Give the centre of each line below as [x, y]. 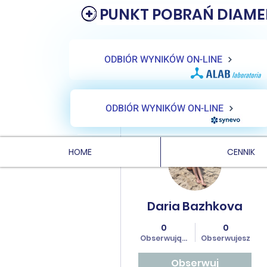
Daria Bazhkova [195, 206]
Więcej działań [172, 134]
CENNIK [241, 152]
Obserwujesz [226, 238]
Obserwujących [170, 238]
